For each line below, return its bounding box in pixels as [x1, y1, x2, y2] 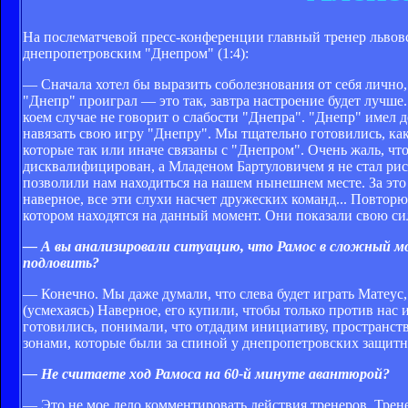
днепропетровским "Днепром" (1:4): [23, 45, 249, 61]
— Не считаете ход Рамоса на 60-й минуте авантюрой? [23, 365, 390, 382]
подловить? [23, 254, 99, 270]
